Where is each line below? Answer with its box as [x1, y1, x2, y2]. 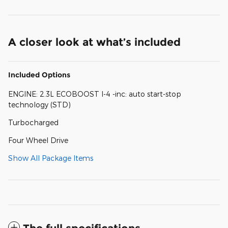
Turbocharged [8, 118, 59, 127]
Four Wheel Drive [8, 136, 68, 145]
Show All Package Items [8, 154, 93, 162]
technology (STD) [8, 100, 71, 109]
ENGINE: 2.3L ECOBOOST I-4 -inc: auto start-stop [8, 90, 181, 98]
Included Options [8, 70, 70, 79]
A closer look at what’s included [8, 36, 181, 48]
